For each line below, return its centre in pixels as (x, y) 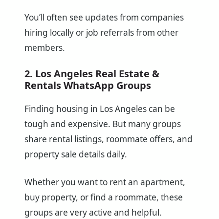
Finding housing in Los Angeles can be (100, 109)
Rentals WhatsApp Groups (88, 85)
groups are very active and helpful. (93, 212)
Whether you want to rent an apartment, (105, 182)
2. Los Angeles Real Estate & (92, 73)
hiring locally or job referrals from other (101, 32)
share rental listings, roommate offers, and (109, 139)
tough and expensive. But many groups (103, 124)
